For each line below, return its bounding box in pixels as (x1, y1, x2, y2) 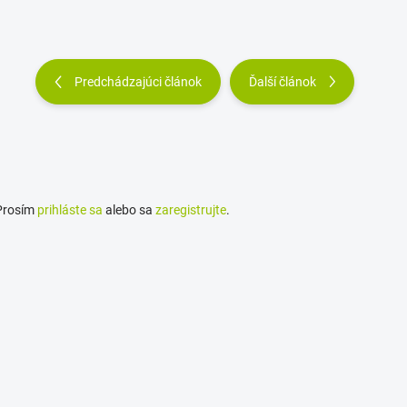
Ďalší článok (248, 74, 316, 89)
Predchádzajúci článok (74, 74, 202, 89)
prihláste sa (37, 202, 103, 217)
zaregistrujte (155, 202, 226, 217)
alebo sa (103, 202, 155, 217)
